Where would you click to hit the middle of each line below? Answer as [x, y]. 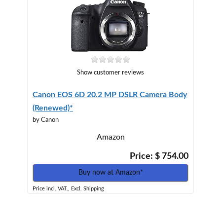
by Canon [46, 120]
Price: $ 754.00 [158, 156]
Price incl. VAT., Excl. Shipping [68, 188]
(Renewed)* [53, 108]
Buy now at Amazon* [110, 172]
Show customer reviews [110, 73]
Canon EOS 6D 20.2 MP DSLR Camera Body [110, 94]
